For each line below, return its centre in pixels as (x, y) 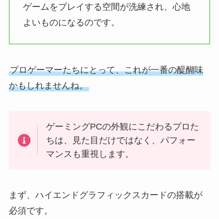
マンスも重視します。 (90, 154)
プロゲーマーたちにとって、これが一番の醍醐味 (106, 70)
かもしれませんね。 (48, 86)
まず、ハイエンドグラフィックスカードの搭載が (105, 195)
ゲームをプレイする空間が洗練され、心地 (106, 7)
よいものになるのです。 (71, 23)
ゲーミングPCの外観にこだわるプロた (123, 126)
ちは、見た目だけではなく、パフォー (121, 140)
